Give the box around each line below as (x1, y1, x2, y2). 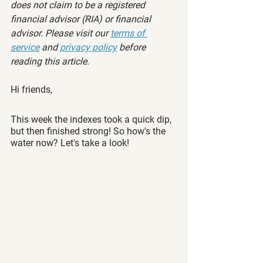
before (117, 42, 148, 53)
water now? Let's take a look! (11, 137, 134, 149)
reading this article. (11, 56, 89, 67)
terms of (110, 28, 147, 39)
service (11, 42, 39, 53)
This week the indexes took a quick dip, (11, 114, 174, 125)
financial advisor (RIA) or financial (11, 14, 153, 25)
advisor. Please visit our (11, 28, 110, 39)
